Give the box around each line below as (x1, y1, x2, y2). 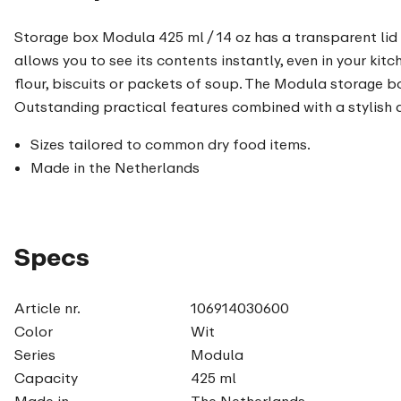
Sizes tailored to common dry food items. (30, 134, 311, 153)
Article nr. (14, 298, 81, 317)
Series (14, 345, 55, 363)
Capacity (14, 368, 78, 387)
